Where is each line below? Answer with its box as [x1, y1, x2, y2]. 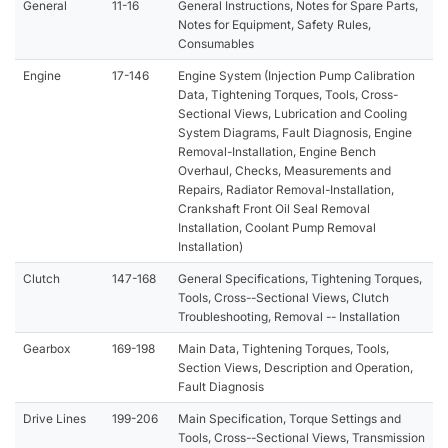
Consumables [178, 35, 254, 51]
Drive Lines [23, 410, 86, 426]
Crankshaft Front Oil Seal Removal [178, 200, 370, 216]
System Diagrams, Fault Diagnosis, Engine [178, 124, 412, 140]
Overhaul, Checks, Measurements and [178, 162, 391, 178]
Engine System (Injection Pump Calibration [178, 67, 415, 83]
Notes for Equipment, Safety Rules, [178, 16, 371, 32]
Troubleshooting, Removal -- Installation [178, 308, 400, 324]
